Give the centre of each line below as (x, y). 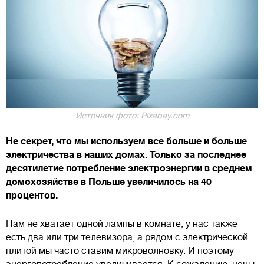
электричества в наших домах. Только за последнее (126, 155)
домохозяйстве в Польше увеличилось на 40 (109, 182)
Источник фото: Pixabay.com (132, 116)
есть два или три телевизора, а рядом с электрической (127, 238)
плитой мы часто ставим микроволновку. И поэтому (120, 251)
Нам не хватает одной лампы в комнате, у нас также (122, 224)
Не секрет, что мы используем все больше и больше (126, 142)
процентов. (32, 196)
